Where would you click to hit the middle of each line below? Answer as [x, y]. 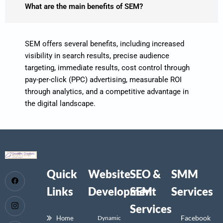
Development [122, 191]
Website [110, 174]
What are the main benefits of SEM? [84, 6]
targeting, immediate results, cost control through [107, 67]
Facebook [196, 218]
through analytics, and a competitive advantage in [107, 91]
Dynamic [110, 218]
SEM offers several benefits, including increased [105, 44]
